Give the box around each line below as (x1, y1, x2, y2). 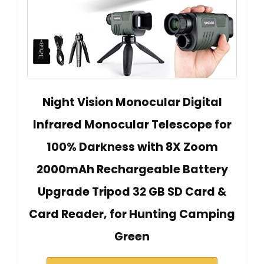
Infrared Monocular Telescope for (32, 117, 232, 133)
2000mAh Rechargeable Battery (36, 161, 228, 178)
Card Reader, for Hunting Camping (29, 206, 235, 223)
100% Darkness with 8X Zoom (46, 139, 218, 156)
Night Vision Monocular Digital (42, 94, 222, 111)
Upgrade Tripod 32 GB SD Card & (37, 184, 227, 200)
